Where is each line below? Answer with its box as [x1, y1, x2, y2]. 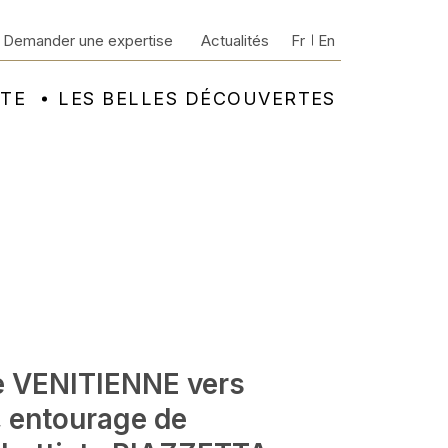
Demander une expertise [3, 31, 173, 50]
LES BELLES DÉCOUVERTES [58, 88, 336, 109]
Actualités [201, 31, 269, 50]
